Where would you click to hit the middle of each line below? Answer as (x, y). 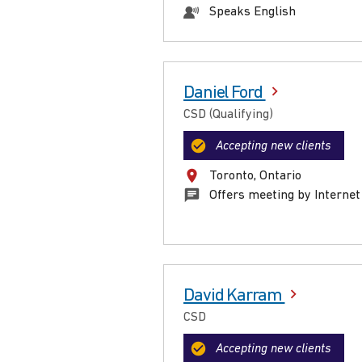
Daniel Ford (225, 94)
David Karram (234, 297)
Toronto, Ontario (255, 177)
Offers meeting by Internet (285, 196)
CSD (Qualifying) (228, 115)
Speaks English (253, 13)
